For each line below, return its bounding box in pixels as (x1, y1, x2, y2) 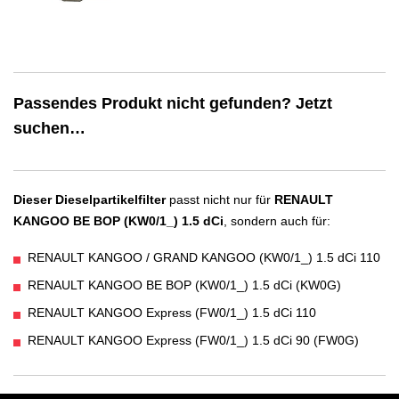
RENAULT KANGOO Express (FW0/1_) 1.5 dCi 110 (28, 305, 316, 321)
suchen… (13, 118, 85, 137)
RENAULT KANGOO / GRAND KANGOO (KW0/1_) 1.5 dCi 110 (28, 250, 380, 265)
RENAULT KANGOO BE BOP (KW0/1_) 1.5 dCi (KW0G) (28, 278, 341, 293)
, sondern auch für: (224, 213, 330, 228)
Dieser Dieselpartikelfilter (13, 191, 166, 207)
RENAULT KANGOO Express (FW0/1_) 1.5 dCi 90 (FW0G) (28, 333, 359, 348)
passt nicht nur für (166, 191, 274, 207)
